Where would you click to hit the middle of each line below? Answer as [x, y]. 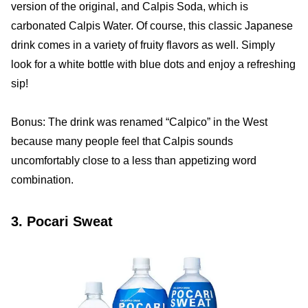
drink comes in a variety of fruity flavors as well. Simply [143, 45]
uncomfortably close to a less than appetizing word [134, 161]
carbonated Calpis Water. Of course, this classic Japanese [152, 26]
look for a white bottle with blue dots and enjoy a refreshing [153, 65]
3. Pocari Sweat [62, 222]
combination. [42, 180]
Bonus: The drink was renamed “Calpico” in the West [139, 122]
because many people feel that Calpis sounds [122, 142]
